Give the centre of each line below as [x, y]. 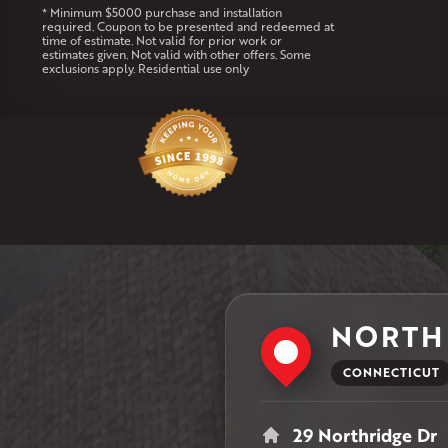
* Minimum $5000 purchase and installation [161, 13]
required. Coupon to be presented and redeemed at [187, 27]
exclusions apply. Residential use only [145, 69]
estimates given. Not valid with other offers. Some [176, 55]
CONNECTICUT [391, 372]
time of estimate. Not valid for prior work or [161, 41]
